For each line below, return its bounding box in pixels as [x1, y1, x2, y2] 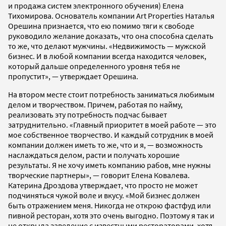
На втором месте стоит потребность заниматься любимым [8, 89, 214, 99]
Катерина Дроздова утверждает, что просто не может [8, 180, 198, 190]
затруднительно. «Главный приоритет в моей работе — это [8, 119, 216, 130]
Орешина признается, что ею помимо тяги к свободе [8, 20, 194, 31]
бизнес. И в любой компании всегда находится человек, [8, 50, 206, 61]
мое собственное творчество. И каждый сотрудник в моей [8, 129, 213, 140]
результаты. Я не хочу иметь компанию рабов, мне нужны [8, 159, 211, 170]
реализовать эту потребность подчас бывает [8, 109, 167, 120]
